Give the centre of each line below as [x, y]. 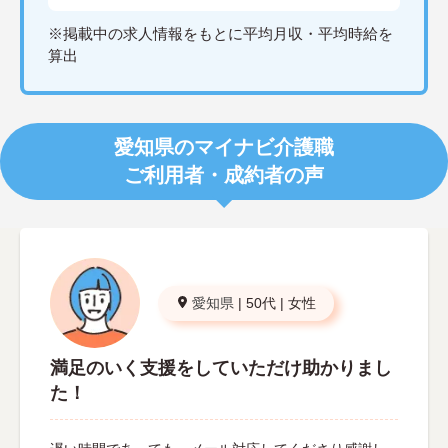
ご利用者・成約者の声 [224, 175]
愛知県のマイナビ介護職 [224, 147]
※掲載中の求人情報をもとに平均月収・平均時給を [220, 34]
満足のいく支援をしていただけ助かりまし [221, 367]
